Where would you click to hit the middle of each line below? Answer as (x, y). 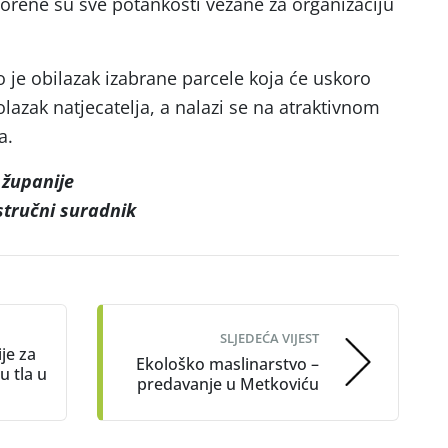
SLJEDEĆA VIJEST (269, 337)
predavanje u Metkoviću (228, 383)
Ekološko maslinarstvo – (227, 363)
